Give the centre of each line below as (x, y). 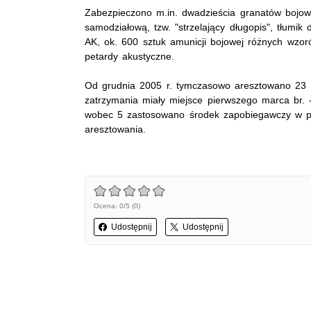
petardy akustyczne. (130, 56)
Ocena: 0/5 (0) (117, 205)
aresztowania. (115, 129)
